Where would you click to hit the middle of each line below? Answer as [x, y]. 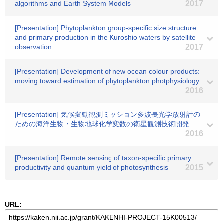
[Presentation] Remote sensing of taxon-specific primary [103, 158]
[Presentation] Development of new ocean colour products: [107, 71]
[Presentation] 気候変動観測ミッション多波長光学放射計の [108, 114]
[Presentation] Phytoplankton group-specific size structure [106, 28]
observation [33, 47]
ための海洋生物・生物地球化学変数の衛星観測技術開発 [102, 124]
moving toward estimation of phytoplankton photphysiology [107, 81]
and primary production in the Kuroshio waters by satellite [105, 37]
